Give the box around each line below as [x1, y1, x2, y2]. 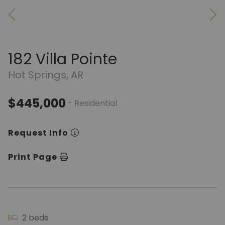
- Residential [68, 97, 117, 109]
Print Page [8, 151, 57, 163]
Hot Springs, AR [8, 68, 83, 82]
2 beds [20, 212, 48, 223]
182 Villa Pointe [8, 49, 117, 70]
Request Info [8, 127, 68, 139]
